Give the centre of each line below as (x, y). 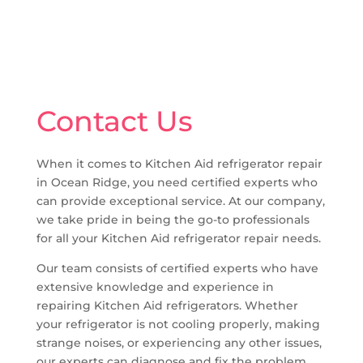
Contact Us (114, 121)
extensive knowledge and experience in (155, 286)
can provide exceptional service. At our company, (180, 201)
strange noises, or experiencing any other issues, (179, 342)
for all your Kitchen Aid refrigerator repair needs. (178, 238)
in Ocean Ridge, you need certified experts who (177, 182)
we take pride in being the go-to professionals (173, 219)
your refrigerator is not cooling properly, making (178, 324)
